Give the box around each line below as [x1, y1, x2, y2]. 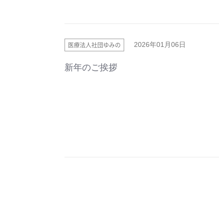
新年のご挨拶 [65, 63, 117, 72]
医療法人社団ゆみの [68, 41, 121, 49]
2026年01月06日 [134, 41, 186, 48]
